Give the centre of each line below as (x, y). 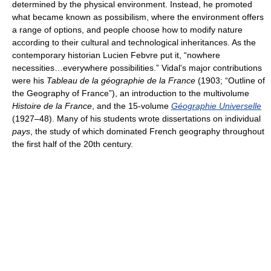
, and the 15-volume (132, 106)
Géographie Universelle (216, 106)
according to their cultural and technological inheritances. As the (134, 42)
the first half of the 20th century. (73, 144)
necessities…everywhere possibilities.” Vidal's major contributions (137, 68)
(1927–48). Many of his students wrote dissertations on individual (136, 119)
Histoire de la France (52, 106)
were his (29, 80)
